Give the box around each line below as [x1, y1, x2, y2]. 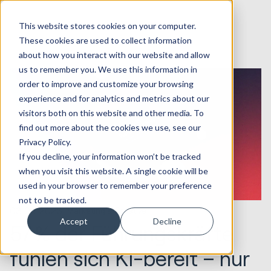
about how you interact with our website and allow [18, 49, 210, 60]
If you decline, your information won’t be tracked [18, 151, 201, 162]
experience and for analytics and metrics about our [18, 93, 209, 103]
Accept [60, 215, 88, 226]
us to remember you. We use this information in [18, 64, 197, 74]
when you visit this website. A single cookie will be [18, 165, 208, 176]
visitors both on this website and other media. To [18, 107, 204, 118]
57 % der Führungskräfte [10, 221, 233, 246]
